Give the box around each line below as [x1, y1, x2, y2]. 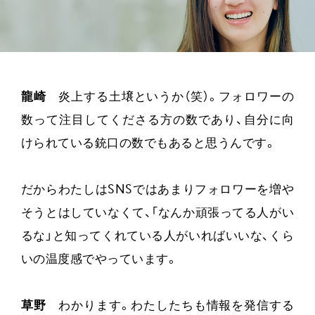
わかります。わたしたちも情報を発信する [46, 300, 295, 313]
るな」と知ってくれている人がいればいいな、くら [20, 231, 295, 243]
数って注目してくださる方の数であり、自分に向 [20, 115, 295, 127]
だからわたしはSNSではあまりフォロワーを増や [20, 184, 295, 197]
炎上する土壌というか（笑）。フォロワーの [46, 91, 295, 104]
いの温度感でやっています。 [20, 254, 179, 266]
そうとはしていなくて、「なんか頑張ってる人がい [20, 207, 295, 220]
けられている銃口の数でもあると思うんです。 [20, 138, 277, 150]
